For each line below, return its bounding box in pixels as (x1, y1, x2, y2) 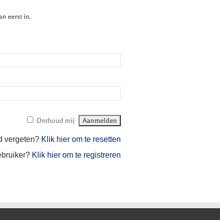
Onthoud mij (36, 116, 75, 125)
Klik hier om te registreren (31, 151, 121, 159)
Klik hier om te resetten (41, 135, 121, 143)
